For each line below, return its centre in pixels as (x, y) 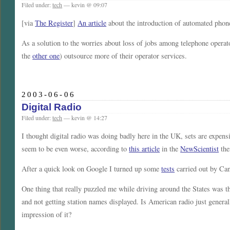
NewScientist (200, 148)
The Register (54, 23)
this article (145, 148)
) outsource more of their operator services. (123, 55)
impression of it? (47, 215)
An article (92, 23)
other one (46, 55)
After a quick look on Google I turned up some (92, 169)
